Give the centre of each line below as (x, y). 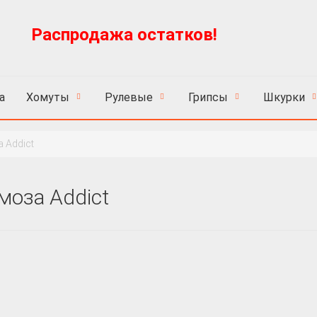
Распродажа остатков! (124, 34)
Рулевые (129, 97)
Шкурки (284, 97)
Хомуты (48, 97)
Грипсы (208, 97)
